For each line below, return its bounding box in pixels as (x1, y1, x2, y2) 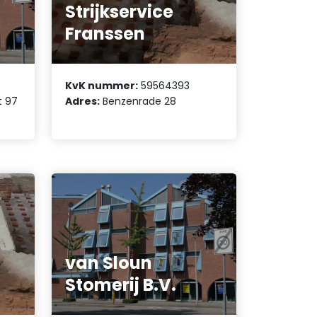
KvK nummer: (65, 78, 139, 93)
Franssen (65, 22, 146, 46)
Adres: (65, 93, 100, 108)
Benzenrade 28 (100, 93, 177, 108)
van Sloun (65, 251, 153, 275)
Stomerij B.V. (65, 273, 177, 297)
